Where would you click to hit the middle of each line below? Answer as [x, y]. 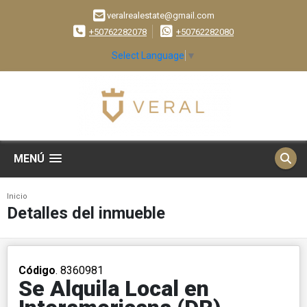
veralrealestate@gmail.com [160, 16]
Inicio [17, 196]
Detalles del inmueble [86, 213]
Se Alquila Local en [114, 288]
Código [37, 270]
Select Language [148, 55]
